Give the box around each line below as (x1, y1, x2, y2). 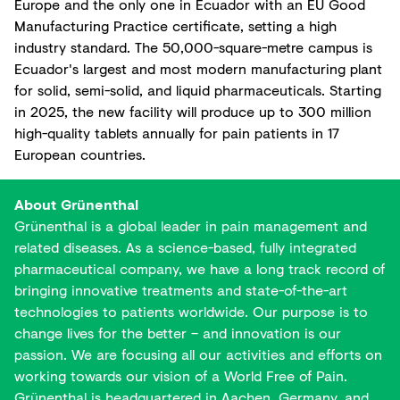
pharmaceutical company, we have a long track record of (14, 258, 385, 279)
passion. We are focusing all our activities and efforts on (14, 344, 382, 364)
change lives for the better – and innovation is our (14, 322, 341, 343)
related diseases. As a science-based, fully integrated (14, 237, 356, 257)
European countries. (14, 144, 146, 164)
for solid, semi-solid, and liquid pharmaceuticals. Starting (14, 79, 381, 100)
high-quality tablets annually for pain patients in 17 (14, 122, 339, 143)
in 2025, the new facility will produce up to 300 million (14, 101, 371, 121)
